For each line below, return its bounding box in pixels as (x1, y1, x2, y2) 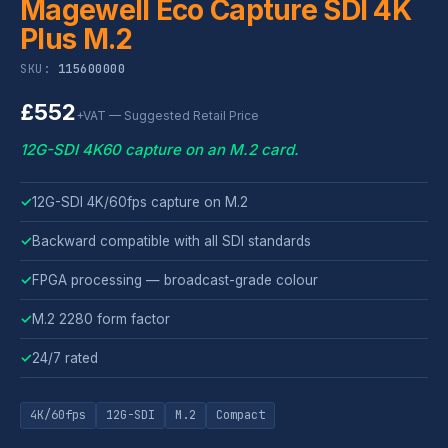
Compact (216, 406, 265, 423)
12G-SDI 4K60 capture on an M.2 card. (20, 139, 299, 159)
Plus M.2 (20, 21, 133, 56)
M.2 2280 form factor (32, 310, 170, 327)
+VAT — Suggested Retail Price (76, 107, 259, 123)
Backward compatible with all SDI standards (32, 232, 311, 249)
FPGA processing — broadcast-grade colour (32, 271, 318, 288)
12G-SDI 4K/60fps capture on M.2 (32, 193, 248, 210)
